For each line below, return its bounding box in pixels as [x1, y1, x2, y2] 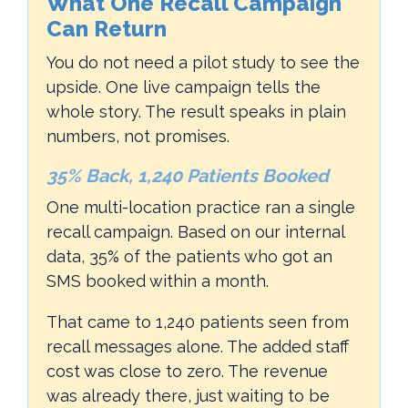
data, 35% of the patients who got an [46, 246, 332, 266]
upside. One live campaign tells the [46, 76, 321, 97]
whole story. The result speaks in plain [46, 101, 346, 121]
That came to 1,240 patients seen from [46, 311, 349, 331]
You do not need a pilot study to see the [46, 52, 360, 72]
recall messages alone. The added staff [46, 336, 349, 356]
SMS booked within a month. [46, 270, 269, 291]
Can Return [46, 15, 167, 42]
